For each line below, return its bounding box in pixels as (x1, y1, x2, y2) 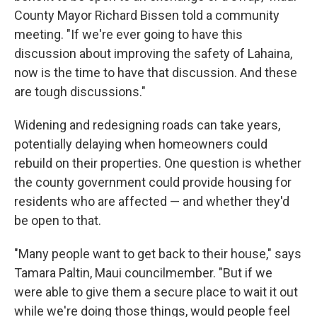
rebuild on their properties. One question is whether (14, 156, 301, 171)
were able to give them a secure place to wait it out (14, 284, 298, 299)
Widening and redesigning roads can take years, (14, 117, 280, 132)
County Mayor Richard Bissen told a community (14, 8, 279, 23)
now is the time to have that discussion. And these (14, 65, 297, 80)
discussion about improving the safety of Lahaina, (14, 46, 292, 61)
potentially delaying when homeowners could (14, 137, 267, 151)
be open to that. (14, 213, 101, 228)
